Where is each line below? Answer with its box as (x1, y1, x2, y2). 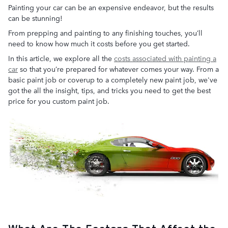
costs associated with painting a (114, 53, 216, 63)
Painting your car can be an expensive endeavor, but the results (8, 2, 214, 12)
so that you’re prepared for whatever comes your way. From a (18, 64, 219, 74)
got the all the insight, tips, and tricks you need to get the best (8, 85, 211, 95)
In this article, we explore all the (8, 53, 114, 63)
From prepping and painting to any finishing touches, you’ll (8, 27, 203, 38)
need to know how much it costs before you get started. (8, 38, 190, 48)
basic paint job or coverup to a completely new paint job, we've (8, 74, 217, 84)
